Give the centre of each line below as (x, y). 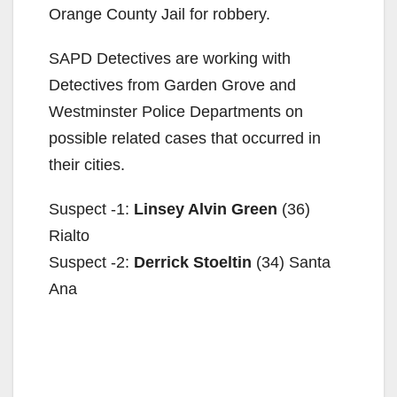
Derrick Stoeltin (195, 262)
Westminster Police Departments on (176, 111)
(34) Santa (293, 262)
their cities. (87, 164)
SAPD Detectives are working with (170, 58)
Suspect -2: (91, 262)
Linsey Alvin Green (206, 209)
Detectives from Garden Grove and (172, 85)
